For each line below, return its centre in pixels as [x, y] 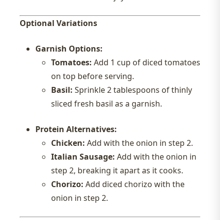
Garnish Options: [69, 49]
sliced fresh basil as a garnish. [107, 104]
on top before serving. [93, 76]
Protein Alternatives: [76, 129]
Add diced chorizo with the [134, 184]
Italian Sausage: [83, 157]
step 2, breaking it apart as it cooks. [117, 171]
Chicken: [68, 143]
